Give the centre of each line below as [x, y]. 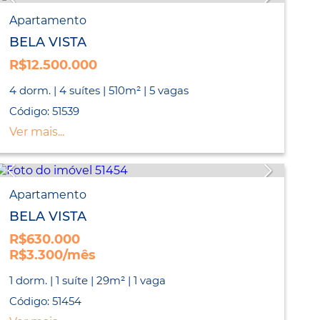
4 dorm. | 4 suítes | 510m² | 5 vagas [99, 91]
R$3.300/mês [53, 255]
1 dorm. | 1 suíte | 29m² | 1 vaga [88, 281]
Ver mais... [37, 132]
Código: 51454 [46, 301]
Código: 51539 [45, 111]
